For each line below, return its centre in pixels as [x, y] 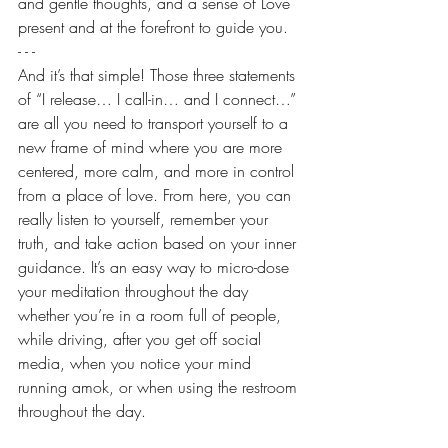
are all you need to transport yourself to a [155, 123]
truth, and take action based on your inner [159, 243]
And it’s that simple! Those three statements [159, 75]
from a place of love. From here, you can [157, 195]
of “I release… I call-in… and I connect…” [159, 99]
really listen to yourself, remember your [145, 219]
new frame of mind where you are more [152, 147]
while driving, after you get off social [142, 339]
